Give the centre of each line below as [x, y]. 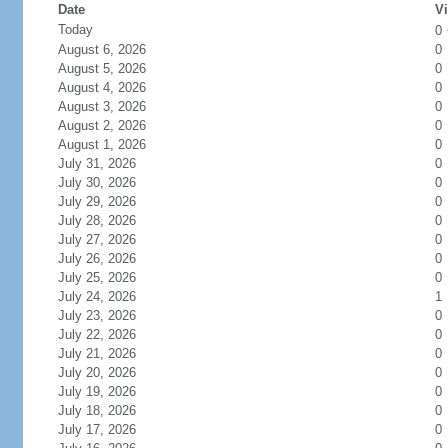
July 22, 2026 [96, 334]
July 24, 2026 [96, 296]
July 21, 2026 [96, 353]
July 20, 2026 [96, 372]
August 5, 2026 [101, 68]
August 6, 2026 [101, 49]
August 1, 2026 [101, 144]
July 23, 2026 [96, 315]
